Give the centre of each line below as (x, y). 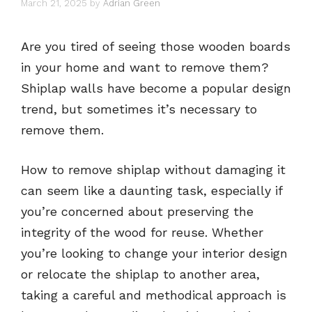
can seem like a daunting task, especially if (151, 190)
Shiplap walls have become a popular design (156, 88)
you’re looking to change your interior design (154, 253)
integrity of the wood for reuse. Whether (142, 232)
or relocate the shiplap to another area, (140, 274)
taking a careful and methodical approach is (154, 295)
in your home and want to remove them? (145, 67)
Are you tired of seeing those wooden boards (156, 46)
